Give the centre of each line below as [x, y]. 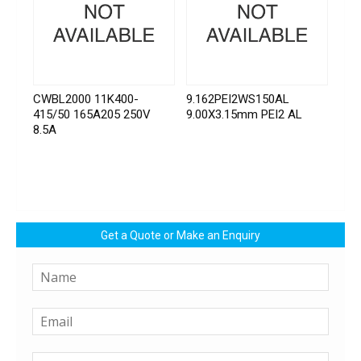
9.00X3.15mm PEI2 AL [245, 115]
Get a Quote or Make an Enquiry [180, 236]
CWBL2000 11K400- [86, 100]
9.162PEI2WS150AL [238, 100]
